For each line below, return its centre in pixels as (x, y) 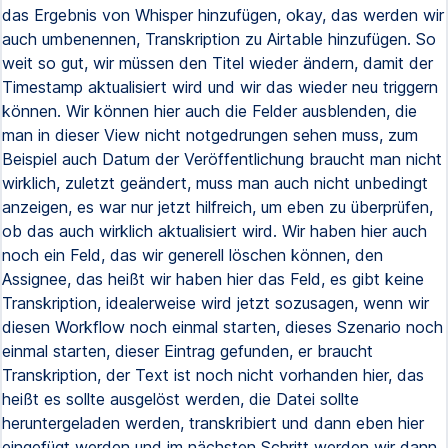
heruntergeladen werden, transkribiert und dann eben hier (213, 423)
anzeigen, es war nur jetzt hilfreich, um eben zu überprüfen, (217, 207)
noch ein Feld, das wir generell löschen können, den (192, 255)
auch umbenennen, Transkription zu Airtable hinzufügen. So (219, 39)
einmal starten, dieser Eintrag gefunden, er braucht (187, 351)
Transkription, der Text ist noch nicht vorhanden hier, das (213, 375)
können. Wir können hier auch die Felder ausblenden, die (209, 111)
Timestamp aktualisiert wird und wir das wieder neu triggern (220, 87)
